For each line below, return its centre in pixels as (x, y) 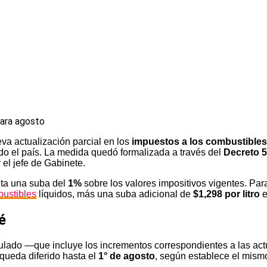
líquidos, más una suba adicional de (115, 194)
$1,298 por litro (226, 194)
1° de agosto (127, 256)
